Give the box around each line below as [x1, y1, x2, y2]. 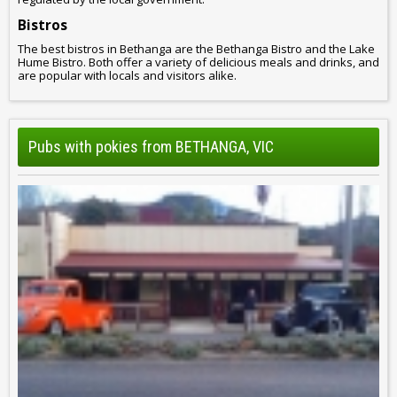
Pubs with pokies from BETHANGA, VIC [28, 136, 274, 156]
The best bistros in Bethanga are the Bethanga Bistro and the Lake [18, 41, 375, 58]
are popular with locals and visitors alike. [18, 67, 237, 84]
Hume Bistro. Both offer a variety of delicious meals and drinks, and [18, 54, 379, 71]
